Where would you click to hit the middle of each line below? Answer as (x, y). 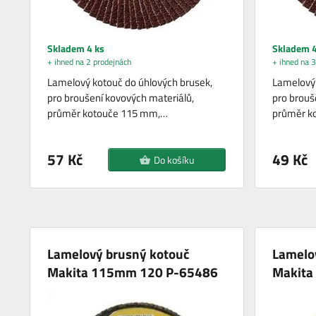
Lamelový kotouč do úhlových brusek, (130, 83)
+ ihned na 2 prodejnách (90, 62)
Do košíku (174, 160)
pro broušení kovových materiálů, (121, 98)
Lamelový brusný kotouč (119, 254)
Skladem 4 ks (76, 49)
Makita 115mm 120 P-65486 (133, 272)
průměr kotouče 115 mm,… (108, 114)
